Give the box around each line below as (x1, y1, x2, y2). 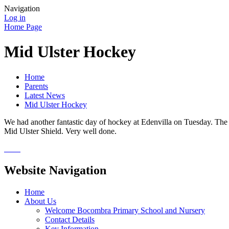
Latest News (25, 90, 65, 100)
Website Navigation (4, 163, 106, 177)
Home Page (4, 22, 42, 31)
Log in (4, 13, 26, 22)
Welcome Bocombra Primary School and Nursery (45, 205, 205, 215)
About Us (25, 196, 56, 205)
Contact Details (45, 215, 95, 224)
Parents (25, 81, 48, 90)
